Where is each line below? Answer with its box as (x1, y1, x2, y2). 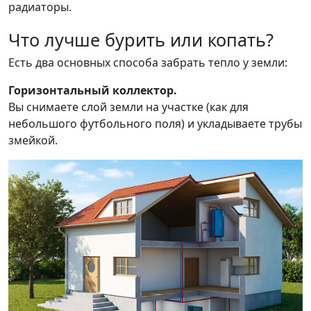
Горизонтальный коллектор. (8, 83, 177, 98)
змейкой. (8, 133, 58, 148)
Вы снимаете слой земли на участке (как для (8, 99, 249, 115)
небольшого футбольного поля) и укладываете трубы (8, 116, 302, 131)
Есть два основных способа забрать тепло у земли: (8, 55, 287, 70)
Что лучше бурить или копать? (8, 28, 274, 51)
